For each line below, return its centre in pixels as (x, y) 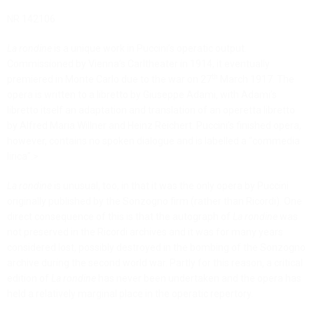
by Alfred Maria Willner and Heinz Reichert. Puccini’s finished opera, (154, 126)
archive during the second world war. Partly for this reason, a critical (155, 263)
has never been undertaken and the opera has (199, 279)
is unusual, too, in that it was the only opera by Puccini (170, 186)
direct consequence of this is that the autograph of (120, 217)
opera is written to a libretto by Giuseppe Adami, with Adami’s (142, 95)
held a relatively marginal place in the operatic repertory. (130, 294)
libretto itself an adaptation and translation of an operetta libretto (151, 110)
